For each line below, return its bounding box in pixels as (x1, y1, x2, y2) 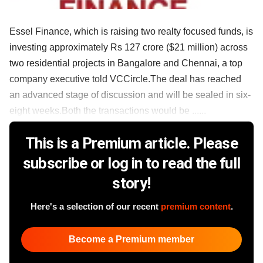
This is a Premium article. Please (25, 134, 238, 152)
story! (112, 174, 151, 192)
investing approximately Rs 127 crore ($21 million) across (9, 42, 248, 52)
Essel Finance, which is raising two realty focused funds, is (9, 26, 253, 36)
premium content (160, 201, 231, 211)
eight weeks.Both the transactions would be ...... (9, 105, 206, 116)
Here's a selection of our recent (30, 201, 161, 211)
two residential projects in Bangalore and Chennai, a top (9, 58, 242, 68)
